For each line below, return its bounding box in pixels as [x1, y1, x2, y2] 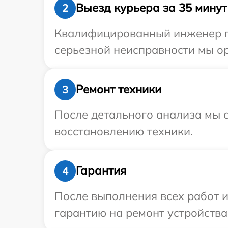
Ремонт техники [76, 82, 161, 97]
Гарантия [76, 163, 126, 178]
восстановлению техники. [54, 124, 193, 138]
